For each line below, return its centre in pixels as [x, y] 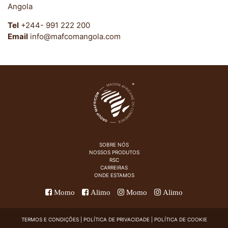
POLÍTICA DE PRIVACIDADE [116, 220]
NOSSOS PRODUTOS [114, 152]
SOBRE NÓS [114, 145]
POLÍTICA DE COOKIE [180, 220]
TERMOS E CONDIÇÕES [50, 220]
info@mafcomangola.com [74, 36]
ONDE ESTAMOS [114, 175]
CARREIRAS [114, 168]
